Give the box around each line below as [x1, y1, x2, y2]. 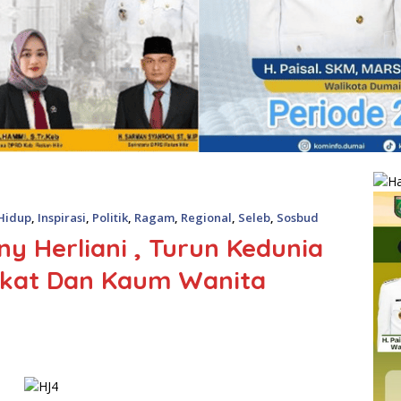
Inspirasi [38, 209, 86, 226]
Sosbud [277, 209, 319, 226]
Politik [92, 209, 128, 226]
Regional [181, 209, 232, 226]
